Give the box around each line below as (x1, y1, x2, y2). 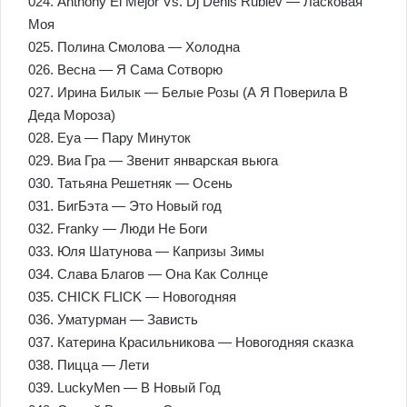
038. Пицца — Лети (28, 357, 149, 372)
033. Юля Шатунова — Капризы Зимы (28, 243, 264, 259)
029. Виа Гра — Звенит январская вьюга (28, 153, 278, 168)
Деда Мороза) (28, 107, 115, 123)
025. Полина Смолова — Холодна (28, 39, 240, 55)
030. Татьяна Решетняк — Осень (28, 175, 233, 191)
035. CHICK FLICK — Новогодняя (28, 289, 236, 304)
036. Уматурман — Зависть (28, 312, 198, 327)
